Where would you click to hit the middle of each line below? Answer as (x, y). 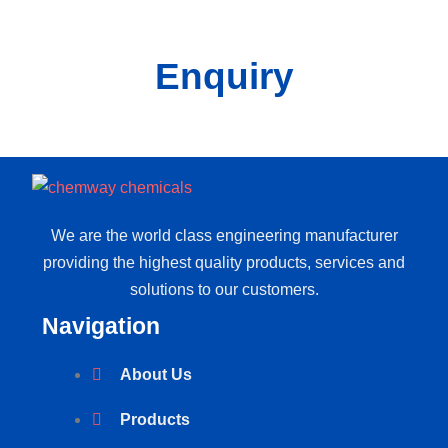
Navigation (101, 325)
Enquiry (224, 76)
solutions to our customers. (224, 289)
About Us (156, 374)
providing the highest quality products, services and (224, 262)
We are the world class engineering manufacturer (224, 235)
